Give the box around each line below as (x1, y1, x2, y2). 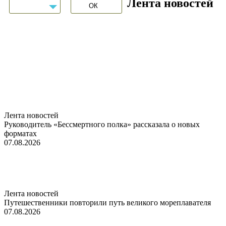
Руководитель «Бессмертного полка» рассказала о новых (4, 120, 200, 129)
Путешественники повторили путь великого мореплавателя (4, 198, 211, 207)
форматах (4, 129, 37, 138)
